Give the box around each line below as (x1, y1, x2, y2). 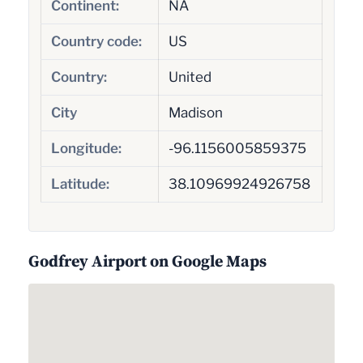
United (168, 68, 211, 85)
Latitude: (50, 175, 109, 192)
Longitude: (50, 139, 122, 156)
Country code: (50, 32, 142, 49)
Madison (168, 104, 223, 121)
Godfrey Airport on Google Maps (28, 250, 267, 273)
